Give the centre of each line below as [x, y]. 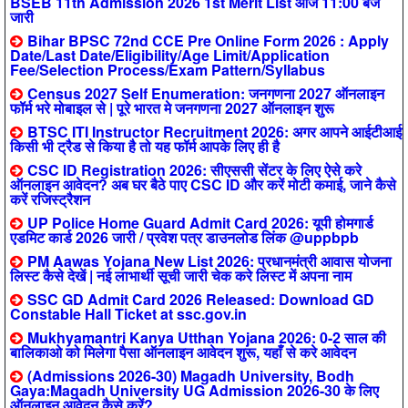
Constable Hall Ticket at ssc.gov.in [128, 314]
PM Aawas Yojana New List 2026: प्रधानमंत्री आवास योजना [209, 261]
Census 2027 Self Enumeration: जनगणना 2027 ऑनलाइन [206, 93]
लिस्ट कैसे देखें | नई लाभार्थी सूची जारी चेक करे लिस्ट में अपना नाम [181, 275]
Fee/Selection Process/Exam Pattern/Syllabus [168, 70]
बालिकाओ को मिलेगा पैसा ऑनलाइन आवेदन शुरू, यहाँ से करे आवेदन [183, 352]
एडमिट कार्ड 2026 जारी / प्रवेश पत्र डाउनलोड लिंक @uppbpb [184, 237]
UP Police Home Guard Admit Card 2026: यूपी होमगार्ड [200, 223]
